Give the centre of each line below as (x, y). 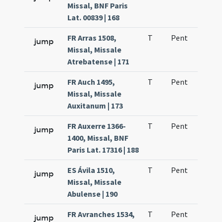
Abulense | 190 (93, 194)
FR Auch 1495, (91, 82)
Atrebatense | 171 (99, 61)
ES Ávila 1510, (91, 170)
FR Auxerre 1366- (97, 126)
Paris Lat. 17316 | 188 (103, 150)
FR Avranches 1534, (101, 214)
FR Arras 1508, (92, 38)
